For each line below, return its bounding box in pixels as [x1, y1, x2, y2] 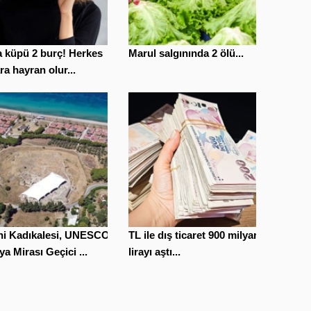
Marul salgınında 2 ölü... [128, 47, 244, 59]
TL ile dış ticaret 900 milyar [128, 229, 258, 242]
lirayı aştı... [128, 246, 180, 258]
